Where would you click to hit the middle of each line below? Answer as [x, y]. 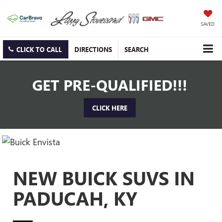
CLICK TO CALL [39, 50]
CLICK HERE [110, 108]
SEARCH [137, 50]
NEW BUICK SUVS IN [104, 177]
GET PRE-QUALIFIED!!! [110, 85]
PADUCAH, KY [75, 198]
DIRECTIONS [93, 50]
